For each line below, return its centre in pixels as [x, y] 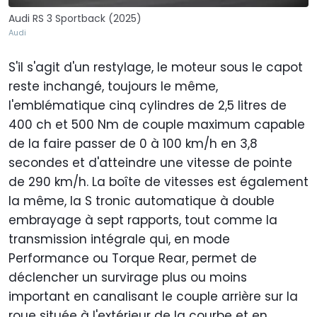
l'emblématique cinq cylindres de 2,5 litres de [148, 106]
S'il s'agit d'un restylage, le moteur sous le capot [156, 68]
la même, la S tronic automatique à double [142, 201]
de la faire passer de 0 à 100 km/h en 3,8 [133, 144]
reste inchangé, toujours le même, [113, 87]
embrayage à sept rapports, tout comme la [143, 220]
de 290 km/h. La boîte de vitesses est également [158, 182]
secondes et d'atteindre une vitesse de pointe [150, 163]
